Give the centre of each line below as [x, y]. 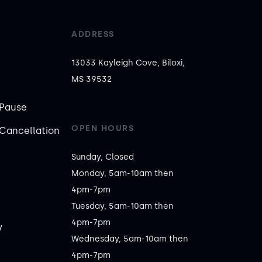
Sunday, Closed [103, 157]
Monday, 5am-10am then [123, 173]
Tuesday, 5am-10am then [123, 206]
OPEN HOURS [103, 128]
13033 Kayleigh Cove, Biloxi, [128, 63]
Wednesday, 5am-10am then [130, 239]
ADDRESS [93, 34]
